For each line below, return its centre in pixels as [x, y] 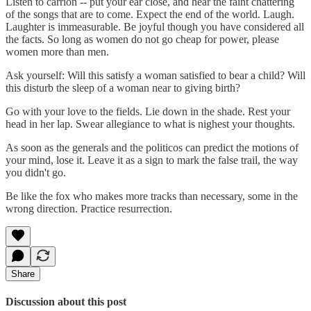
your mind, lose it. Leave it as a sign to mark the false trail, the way [152, 160]
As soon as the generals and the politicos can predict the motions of [152, 147]
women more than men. [57, 51]
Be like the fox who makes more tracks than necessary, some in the [152, 196]
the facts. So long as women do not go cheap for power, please [142, 39]
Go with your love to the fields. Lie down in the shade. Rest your [148, 111]
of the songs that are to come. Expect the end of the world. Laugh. [150, 14]
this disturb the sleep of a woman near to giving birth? [123, 87]
